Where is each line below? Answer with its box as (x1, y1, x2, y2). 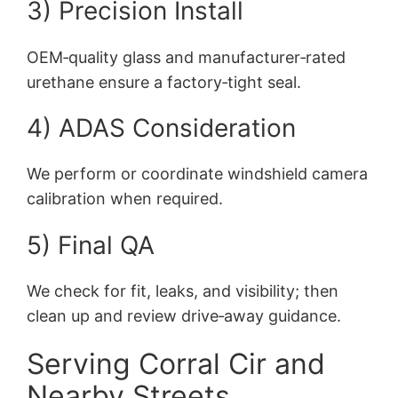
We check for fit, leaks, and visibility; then (27, 282, 339, 301)
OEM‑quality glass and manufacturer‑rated (27, 47, 346, 67)
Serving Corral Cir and (27, 346, 326, 382)
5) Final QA (27, 229, 155, 260)
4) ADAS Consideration (27, 112, 297, 143)
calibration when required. (27, 189, 224, 209)
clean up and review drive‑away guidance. (27, 306, 342, 326)
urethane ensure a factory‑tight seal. (27, 72, 302, 92)
